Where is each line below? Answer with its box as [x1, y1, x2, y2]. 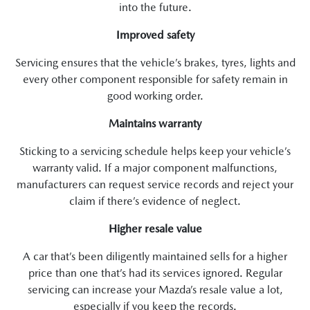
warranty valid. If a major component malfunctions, [33, 161, 277, 174]
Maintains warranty [109, 117, 201, 130]
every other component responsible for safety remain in [22, 73, 288, 86]
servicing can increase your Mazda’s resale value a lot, [27, 283, 283, 296]
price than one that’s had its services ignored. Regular [28, 266, 282, 280]
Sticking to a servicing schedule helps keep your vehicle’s [19, 145, 291, 158]
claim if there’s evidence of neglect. [69, 194, 241, 208]
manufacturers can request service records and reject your [17, 178, 293, 191]
